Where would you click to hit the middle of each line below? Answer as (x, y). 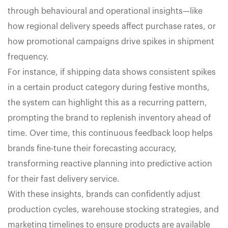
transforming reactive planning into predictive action (110, 164)
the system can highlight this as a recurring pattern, (107, 103)
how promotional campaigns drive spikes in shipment (111, 42)
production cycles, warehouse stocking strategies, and (113, 210)
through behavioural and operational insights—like (105, 11)
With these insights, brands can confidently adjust (104, 195)
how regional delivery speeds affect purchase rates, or (112, 27)
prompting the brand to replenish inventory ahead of (109, 118)
